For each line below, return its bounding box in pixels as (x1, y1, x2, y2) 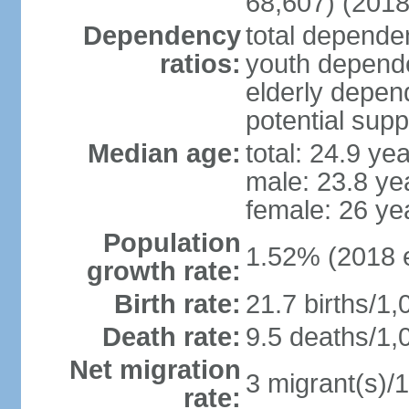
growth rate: (86, 257, 241, 286)
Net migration (68, 355, 241, 384)
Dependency (82, 21, 241, 50)
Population (102, 228, 241, 257)
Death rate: (101, 322, 241, 351)
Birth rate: (113, 289, 241, 319)
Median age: (87, 139, 241, 168)
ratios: (159, 49, 241, 79)
